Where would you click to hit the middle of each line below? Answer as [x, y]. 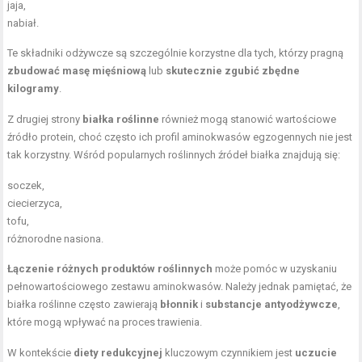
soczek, [26, 185]
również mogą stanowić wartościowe [248, 119]
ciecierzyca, [35, 203]
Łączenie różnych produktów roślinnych [110, 268]
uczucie [316, 352]
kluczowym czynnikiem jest [229, 352]
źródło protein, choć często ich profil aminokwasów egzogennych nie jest [180, 137]
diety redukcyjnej [118, 352]
